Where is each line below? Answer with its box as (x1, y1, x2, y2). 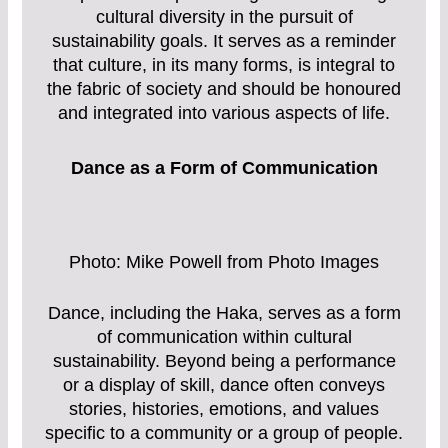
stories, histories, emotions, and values (69, 399, 379, 420)
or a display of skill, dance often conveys (63, 375, 385, 396)
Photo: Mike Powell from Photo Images (69, 252, 379, 273)
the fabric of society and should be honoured (47, 78, 401, 99)
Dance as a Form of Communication (70, 158, 378, 179)
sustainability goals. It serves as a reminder (52, 30, 396, 51)
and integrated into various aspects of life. (58, 102, 390, 123)
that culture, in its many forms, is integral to (53, 54, 395, 75)
